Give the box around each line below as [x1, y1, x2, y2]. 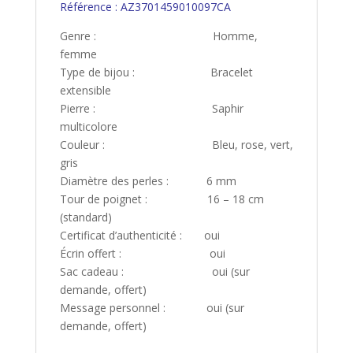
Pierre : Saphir [59, 101, 243, 117]
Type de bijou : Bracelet [59, 65, 253, 80]
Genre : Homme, [59, 28, 258, 44]
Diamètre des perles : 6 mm [59, 173, 236, 189]
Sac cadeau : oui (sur [59, 264, 250, 280]
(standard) [59, 210, 112, 225]
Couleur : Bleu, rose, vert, [59, 137, 293, 153]
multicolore [59, 119, 117, 135]
